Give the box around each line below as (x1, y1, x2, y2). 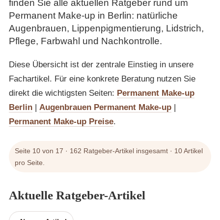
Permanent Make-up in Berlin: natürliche (9, 10, 178, 21)
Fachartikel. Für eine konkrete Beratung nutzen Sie (9, 74, 195, 84)
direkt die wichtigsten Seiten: (9, 88, 117, 98)
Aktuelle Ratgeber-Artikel (9, 189, 145, 202)
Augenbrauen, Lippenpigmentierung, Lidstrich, (9, 23, 204, 34)
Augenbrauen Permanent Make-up (39, 103, 171, 112)
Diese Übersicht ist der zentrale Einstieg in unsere (9, 60, 193, 70)
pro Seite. (15, 159, 45, 167)
